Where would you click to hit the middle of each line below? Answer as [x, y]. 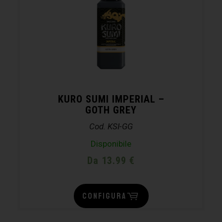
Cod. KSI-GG [111, 126]
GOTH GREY [111, 110]
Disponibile [111, 143]
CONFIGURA [104, 196]
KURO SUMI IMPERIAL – [111, 99]
